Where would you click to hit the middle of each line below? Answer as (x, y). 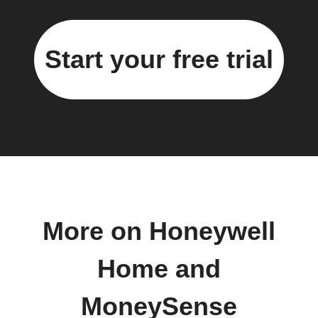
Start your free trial (159, 60)
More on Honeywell (159, 232)
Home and (159, 269)
